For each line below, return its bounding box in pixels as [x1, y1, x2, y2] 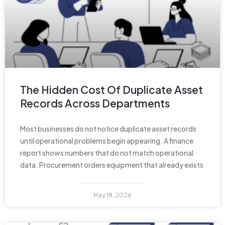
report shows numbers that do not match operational [20, 148, 193, 157]
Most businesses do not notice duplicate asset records [20, 124, 196, 133]
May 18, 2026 [93, 191, 132, 199]
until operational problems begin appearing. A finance [20, 136, 193, 145]
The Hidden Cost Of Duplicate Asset [20, 82, 203, 96]
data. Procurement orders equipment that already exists [20, 160, 203, 169]
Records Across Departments [20, 96, 170, 110]
